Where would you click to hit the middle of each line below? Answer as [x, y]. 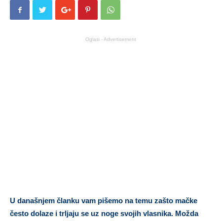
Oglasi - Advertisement [110, 39]
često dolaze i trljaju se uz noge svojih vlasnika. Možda [104, 214]
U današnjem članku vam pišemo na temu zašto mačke [104, 201]
